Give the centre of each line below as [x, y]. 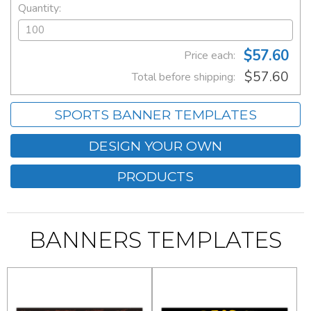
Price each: [210, 56]
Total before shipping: [184, 77]
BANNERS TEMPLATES [155, 240]
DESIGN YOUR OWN [155, 146]
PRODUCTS [155, 177]
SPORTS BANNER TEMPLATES [155, 115]
